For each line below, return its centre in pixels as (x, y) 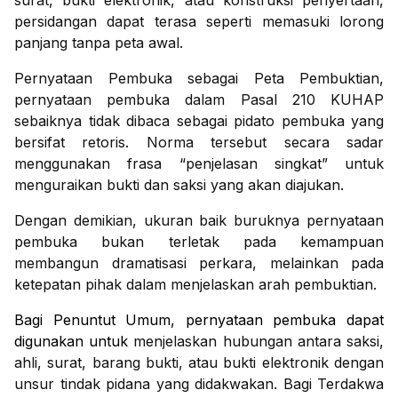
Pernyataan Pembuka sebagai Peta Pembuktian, (199, 79)
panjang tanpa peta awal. (99, 43)
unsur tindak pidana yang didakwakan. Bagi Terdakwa (199, 384)
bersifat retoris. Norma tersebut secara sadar (199, 143)
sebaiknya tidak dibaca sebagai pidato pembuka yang (199, 121)
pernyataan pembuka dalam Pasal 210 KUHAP (199, 100)
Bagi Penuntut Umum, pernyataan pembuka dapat (199, 320)
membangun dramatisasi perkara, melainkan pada (199, 263)
